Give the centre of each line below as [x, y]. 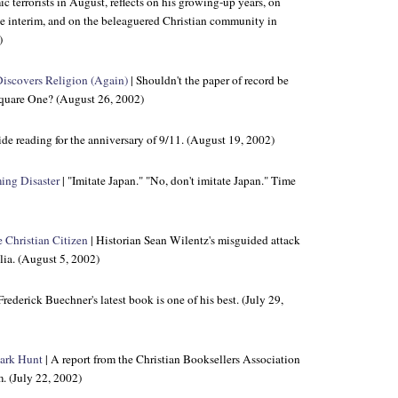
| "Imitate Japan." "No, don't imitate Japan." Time [178, 180]
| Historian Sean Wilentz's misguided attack [194, 240]
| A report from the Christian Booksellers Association [171, 359]
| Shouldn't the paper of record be [208, 80]
